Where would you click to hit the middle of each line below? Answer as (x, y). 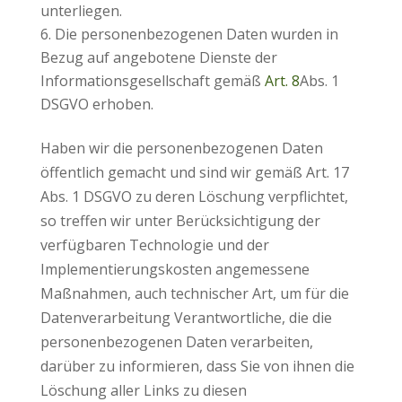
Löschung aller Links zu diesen (143, 390)
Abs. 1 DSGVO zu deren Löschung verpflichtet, (194, 197)
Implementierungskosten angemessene (175, 269)
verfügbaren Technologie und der (154, 245)
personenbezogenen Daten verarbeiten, (176, 342)
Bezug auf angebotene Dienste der (158, 57)
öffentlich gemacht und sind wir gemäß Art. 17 (194, 172)
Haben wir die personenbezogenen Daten (181, 148)
